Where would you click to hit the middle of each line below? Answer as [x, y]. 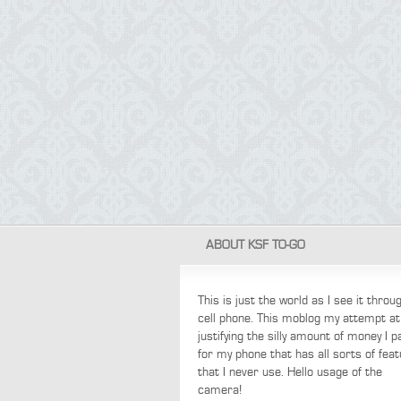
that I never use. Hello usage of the [290, 372]
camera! [219, 390]
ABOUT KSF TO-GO [255, 245]
